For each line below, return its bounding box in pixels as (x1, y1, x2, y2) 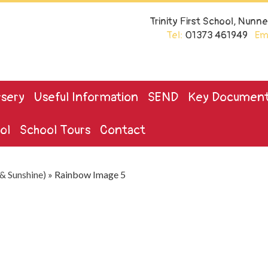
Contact (100, 123, 145, 138)
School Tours (20, 123, 90, 138)
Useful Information (34, 90, 138, 105)
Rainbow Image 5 (54, 169, 126, 180)
